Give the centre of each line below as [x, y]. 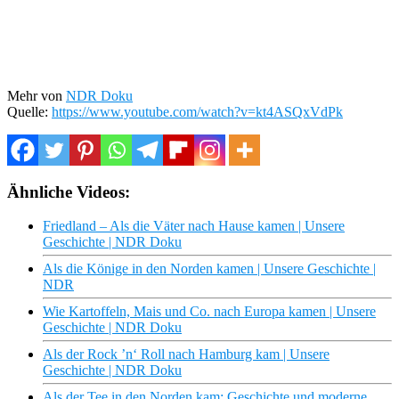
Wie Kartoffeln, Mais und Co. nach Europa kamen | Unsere [209, 312]
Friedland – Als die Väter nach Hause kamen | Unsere [194, 226]
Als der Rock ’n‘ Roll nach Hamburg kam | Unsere [186, 354]
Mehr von [37, 95]
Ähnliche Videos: [69, 191]
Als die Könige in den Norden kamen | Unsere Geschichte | [209, 269]
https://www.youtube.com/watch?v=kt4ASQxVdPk [197, 111]
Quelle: [29, 111]
